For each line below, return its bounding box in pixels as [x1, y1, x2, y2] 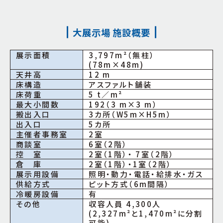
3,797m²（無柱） [89, 49, 155, 60]
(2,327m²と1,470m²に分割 [89, 208, 203, 219]
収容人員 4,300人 [89, 198, 161, 209]
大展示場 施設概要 [72, 25, 151, 39]
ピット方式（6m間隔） [89, 178, 170, 189]
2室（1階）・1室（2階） [89, 158, 172, 169]
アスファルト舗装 [89, 79, 152, 90]
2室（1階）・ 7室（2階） [89, 148, 175, 159]
